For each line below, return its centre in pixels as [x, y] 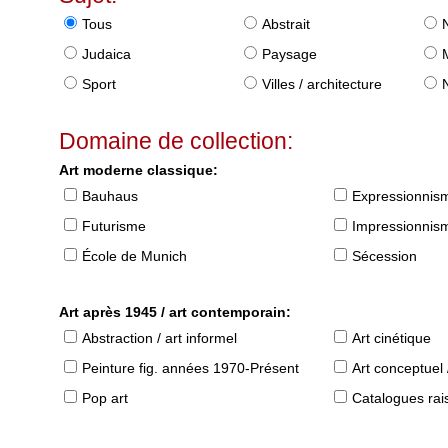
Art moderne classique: [139, 170]
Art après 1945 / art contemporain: [175, 312]
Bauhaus [110, 196]
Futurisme [114, 226]
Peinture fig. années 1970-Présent [191, 368]
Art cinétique [392, 338]
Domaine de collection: [176, 141]
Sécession [385, 256]
